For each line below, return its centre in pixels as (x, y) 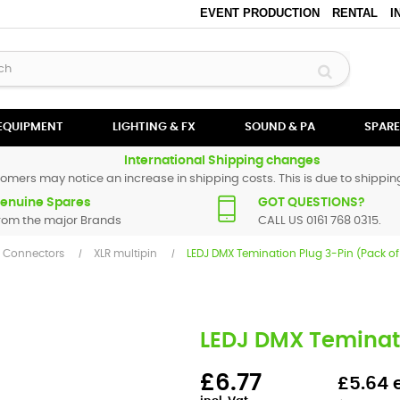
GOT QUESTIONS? (312, 203)
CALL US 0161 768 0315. (320, 221)
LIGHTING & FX (154, 127)
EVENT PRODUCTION (259, 13)
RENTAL (354, 13)
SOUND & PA (280, 127)
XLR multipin (125, 254)
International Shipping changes (222, 161)
